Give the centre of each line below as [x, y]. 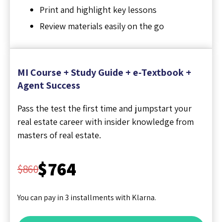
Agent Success [49, 85]
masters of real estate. [59, 135]
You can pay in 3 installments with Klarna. [87, 197]
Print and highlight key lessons [98, 9]
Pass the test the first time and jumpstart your [105, 108]
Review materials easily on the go [102, 26]
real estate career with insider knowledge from [106, 121]
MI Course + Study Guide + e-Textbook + [104, 72]
